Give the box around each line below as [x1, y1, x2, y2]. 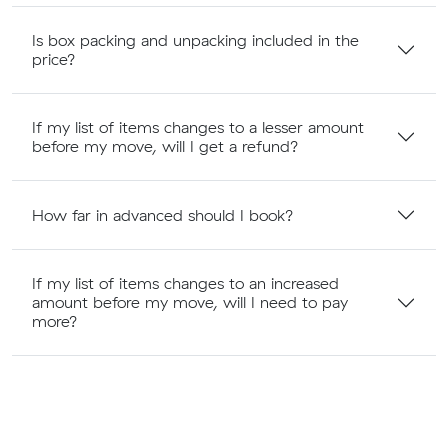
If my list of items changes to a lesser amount [32, 117, 364, 138]
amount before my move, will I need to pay [32, 292, 348, 313]
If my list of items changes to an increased [32, 273, 339, 294]
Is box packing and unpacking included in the [32, 30, 359, 51]
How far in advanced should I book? [32, 204, 294, 225]
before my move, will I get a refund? [32, 136, 299, 157]
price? [32, 49, 76, 70]
